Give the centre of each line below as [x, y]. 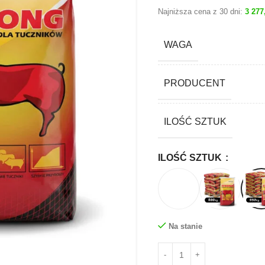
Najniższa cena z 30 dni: [201, 11]
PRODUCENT [194, 83]
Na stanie [185, 226]
